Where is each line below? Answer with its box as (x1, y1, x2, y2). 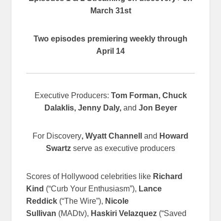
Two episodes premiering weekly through (34, 34, 187, 43)
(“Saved (157, 209, 187, 218)
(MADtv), (56, 209, 91, 218)
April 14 (96, 46, 125, 55)
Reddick (26, 196, 58, 205)
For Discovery (33, 131, 81, 140)
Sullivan (26, 209, 57, 218)
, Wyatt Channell (81, 131, 144, 140)
